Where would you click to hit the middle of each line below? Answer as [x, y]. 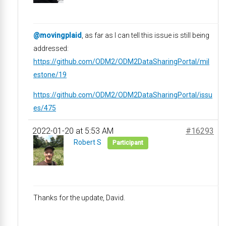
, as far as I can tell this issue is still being [146, 35]
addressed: [51, 48]
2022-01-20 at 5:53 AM [73, 131]
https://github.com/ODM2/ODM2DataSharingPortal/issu [123, 95]
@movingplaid [58, 35]
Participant [128, 143]
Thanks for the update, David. [79, 198]
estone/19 [50, 75]
